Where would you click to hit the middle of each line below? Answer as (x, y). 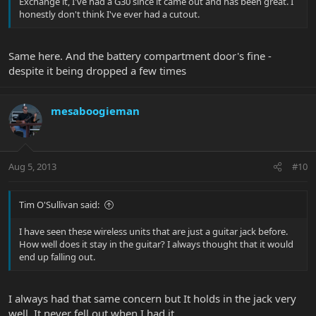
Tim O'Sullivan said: (59, 205)
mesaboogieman (95, 110)
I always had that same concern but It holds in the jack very (152, 298)
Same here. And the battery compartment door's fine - (140, 55)
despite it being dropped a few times (97, 70)
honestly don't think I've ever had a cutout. (109, 14)
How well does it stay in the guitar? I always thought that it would (156, 244)
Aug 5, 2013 (32, 167)
